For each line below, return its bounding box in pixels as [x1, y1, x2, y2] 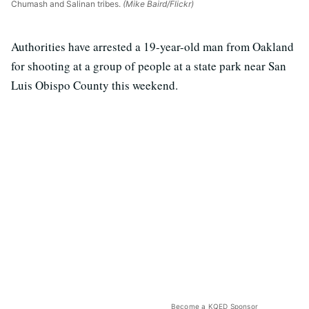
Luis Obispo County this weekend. [11, 77, 178, 94]
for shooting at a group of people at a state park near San [11, 58, 286, 74]
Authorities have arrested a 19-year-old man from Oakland [11, 39, 294, 55]
